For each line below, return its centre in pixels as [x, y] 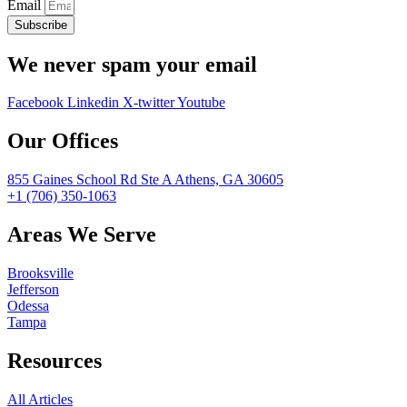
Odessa [28, 306]
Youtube [201, 103]
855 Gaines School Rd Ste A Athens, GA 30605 [145, 180]
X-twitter [149, 103]
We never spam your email [132, 64]
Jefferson [33, 290]
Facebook [35, 103]
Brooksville [40, 273]
